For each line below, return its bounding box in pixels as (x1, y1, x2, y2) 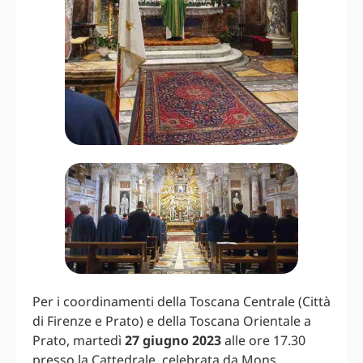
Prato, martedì (32, 331, 125, 349)
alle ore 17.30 (221, 331, 305, 349)
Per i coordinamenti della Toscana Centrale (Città (32, 292, 331, 310)
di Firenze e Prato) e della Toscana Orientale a (32, 311, 311, 330)
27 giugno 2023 (125, 331, 221, 349)
